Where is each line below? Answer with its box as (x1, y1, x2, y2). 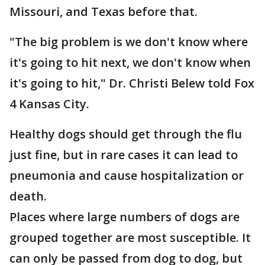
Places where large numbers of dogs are (9, 209, 240, 225)
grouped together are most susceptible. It (9, 230, 251, 246)
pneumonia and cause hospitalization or (9, 167, 244, 184)
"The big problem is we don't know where (9, 34, 248, 50)
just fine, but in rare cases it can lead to (9, 147, 238, 163)
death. (9, 188, 47, 205)
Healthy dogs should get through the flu (9, 126, 242, 143)
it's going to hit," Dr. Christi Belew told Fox (9, 75, 254, 92)
